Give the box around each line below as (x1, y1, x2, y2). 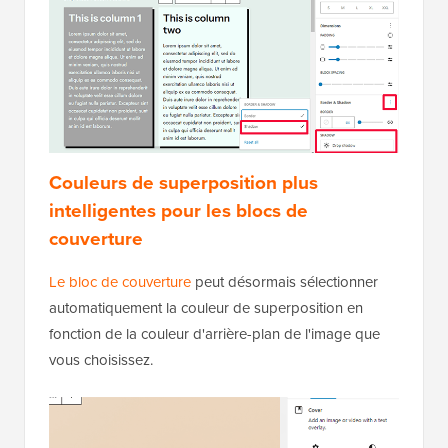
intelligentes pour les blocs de (49, 195, 308, 225)
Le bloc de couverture (49, 270, 191, 293)
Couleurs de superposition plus (49, 167, 318, 197)
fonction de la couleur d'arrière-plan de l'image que (49, 322, 380, 345)
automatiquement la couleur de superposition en (49, 296, 363, 319)
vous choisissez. (49, 348, 153, 371)
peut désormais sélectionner (191, 270, 378, 293)
